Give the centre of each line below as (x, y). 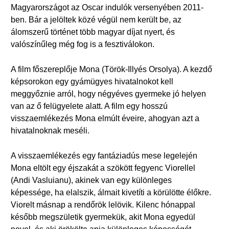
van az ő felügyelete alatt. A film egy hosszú (89, 106)
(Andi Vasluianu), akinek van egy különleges (91, 180)
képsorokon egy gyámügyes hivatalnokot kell (92, 82)
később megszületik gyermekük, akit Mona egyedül (103, 217)
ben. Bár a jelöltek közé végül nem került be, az (96, 20)
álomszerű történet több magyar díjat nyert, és (93, 32)
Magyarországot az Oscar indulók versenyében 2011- (107, 7)
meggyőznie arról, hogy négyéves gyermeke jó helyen (108, 94)
